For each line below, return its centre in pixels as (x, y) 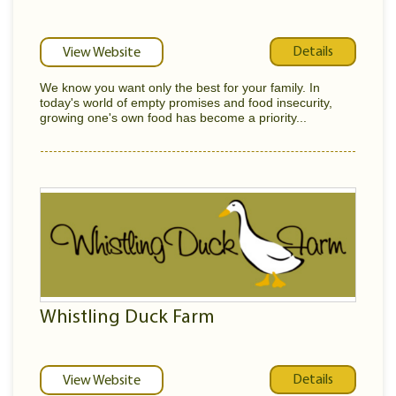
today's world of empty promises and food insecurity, (186, 103)
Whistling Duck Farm (127, 318)
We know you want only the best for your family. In (180, 88)
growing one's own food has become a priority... (173, 118)
